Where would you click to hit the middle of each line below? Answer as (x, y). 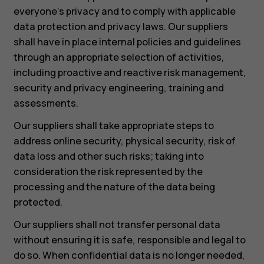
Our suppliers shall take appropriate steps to (113, 125)
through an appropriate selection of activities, (119, 57)
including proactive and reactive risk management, (130, 72)
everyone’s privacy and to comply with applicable (124, 11)
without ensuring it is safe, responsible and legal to (129, 240)
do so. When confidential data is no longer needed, (129, 255)
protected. (38, 202)
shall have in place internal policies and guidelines (127, 42)
